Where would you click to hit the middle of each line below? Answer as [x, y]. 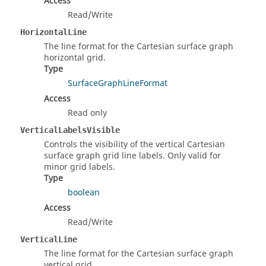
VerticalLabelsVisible [70, 130]
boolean [84, 193]
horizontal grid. [75, 58]
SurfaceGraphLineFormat [118, 84]
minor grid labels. [80, 167]
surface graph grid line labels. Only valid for [132, 156]
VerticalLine [49, 240]
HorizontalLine [53, 32]
